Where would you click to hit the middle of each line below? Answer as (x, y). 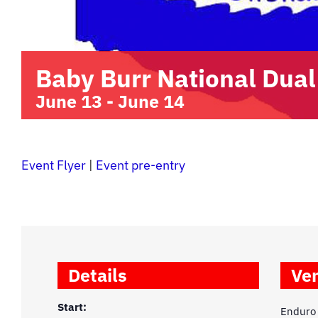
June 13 (69, 101)
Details (98, 275)
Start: (72, 307)
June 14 (151, 101)
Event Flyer (54, 165)
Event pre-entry (141, 165)
